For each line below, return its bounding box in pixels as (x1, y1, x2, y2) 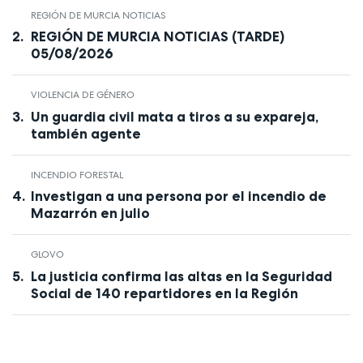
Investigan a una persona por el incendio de (30, 188, 327, 205)
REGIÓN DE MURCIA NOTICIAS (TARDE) (30, 28, 284, 45)
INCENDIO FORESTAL (30, 168, 123, 181)
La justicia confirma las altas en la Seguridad (30, 267, 332, 284)
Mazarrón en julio (30, 205, 150, 222)
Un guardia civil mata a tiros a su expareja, (30, 108, 318, 125)
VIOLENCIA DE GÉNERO (30, 88, 135, 102)
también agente (30, 125, 141, 142)
